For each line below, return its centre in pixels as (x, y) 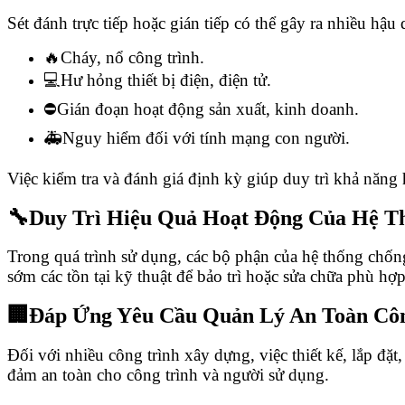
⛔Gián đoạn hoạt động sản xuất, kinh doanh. (201, 108)
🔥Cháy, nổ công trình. (124, 57)
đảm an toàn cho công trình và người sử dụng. (168, 374)
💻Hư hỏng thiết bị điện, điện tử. (157, 80)
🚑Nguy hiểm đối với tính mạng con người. (197, 137)
